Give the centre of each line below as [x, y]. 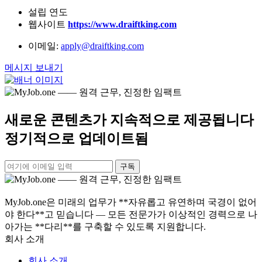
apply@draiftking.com [102, 46]
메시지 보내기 [34, 68]
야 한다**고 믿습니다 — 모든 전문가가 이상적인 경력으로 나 [131, 214]
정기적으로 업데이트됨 [77, 138]
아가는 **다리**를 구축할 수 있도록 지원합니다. [105, 226]
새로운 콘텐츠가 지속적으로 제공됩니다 [129, 120]
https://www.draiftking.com [122, 25]
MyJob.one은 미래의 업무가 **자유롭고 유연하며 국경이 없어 [131, 202]
